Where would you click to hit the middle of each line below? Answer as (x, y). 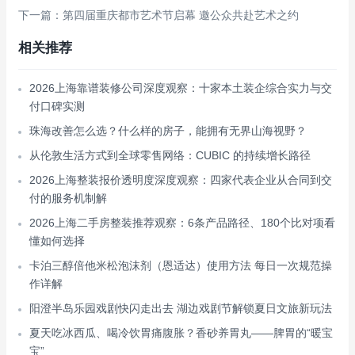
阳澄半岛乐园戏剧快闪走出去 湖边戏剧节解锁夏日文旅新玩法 (181, 308)
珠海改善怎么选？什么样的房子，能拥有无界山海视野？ (168, 131)
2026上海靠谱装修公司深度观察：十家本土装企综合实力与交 (181, 88)
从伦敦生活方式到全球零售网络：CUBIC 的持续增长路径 (170, 155)
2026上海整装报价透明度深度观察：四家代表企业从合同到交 (181, 180)
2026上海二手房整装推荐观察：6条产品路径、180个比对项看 (182, 223)
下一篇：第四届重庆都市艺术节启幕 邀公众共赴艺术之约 (158, 15)
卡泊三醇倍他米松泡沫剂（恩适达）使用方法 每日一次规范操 (181, 265)
